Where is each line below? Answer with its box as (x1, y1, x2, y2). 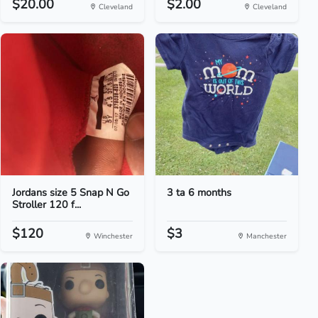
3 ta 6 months (166, 185, 231, 199)
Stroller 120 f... (12, 197, 82, 212)
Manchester (243, 231, 287, 241)
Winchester (91, 231, 133, 241)
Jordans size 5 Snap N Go (12, 185, 130, 199)
